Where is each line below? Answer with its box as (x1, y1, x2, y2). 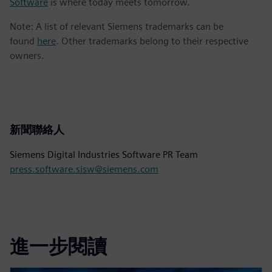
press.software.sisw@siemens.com (10, 163, 158, 175)
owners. (10, 49, 44, 61)
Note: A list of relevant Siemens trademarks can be (10, 20, 223, 32)
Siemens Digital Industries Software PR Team (10, 148, 198, 160)
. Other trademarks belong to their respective (56, 35, 248, 47)
